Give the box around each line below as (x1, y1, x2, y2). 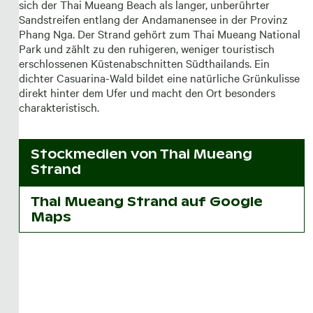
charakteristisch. (18, 99, 99, 115)
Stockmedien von (30, 146, 160, 163)
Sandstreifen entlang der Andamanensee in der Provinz (18, 10, 288, 27)
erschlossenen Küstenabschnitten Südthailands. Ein (18, 54, 270, 71)
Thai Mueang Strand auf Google (30, 193, 263, 210)
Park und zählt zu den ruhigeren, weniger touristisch (18, 40, 275, 56)
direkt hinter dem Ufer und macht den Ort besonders (18, 84, 275, 100)
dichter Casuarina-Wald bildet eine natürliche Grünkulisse (18, 69, 300, 85)
